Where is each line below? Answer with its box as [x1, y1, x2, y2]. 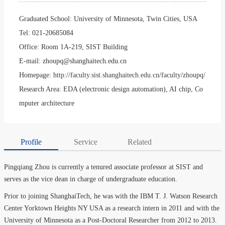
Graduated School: [19, 15, 74, 23]
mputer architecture [19, 99, 74, 107]
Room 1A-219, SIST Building [41, 43, 128, 51]
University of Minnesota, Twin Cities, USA [74, 15, 197, 23]
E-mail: [19, 57, 43, 65]
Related [128, 137, 152, 146]
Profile [21, 137, 42, 146]
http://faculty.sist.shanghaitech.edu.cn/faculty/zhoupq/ [53, 71, 205, 79]
